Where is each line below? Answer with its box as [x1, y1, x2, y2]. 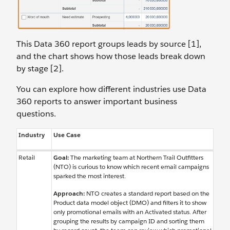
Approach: [53, 189, 85, 198]
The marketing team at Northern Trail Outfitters [69, 153, 203, 162]
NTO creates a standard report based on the [85, 189, 209, 198]
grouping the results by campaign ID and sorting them [53, 217, 204, 226]
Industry [18, 130, 45, 140]
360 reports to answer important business [16, 96, 177, 107]
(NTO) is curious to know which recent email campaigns [53, 162, 209, 171]
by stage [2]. [16, 63, 64, 74]
